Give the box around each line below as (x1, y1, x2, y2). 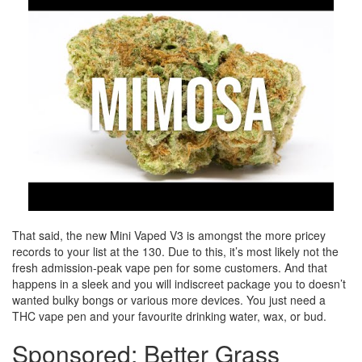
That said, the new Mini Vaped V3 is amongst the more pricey (12, 227, 326, 243)
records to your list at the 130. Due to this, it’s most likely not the (12, 243, 339, 259)
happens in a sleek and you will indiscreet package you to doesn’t (12, 276, 346, 292)
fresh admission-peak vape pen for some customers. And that (12, 259, 327, 276)
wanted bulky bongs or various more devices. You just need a (12, 292, 326, 308)
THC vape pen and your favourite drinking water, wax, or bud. (12, 308, 326, 324)
